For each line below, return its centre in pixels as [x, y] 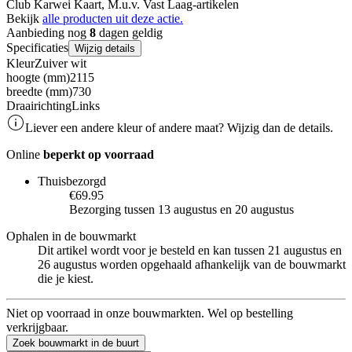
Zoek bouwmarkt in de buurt [76, 343]
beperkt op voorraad [99, 154]
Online [25, 154]
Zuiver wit [60, 63]
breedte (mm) [39, 91]
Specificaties [37, 47]
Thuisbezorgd [72, 181]
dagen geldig [129, 32]
